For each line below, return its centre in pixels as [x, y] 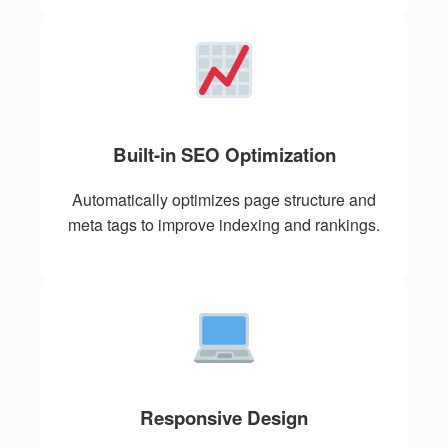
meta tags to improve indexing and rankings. [224, 225]
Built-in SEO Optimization [224, 154]
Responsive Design [224, 417]
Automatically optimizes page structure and [224, 200]
